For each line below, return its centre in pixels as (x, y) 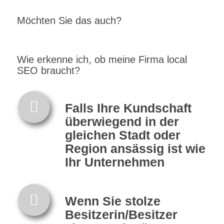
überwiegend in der (122, 121)
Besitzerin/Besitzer (121, 214)
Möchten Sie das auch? (69, 20)
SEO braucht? (48, 70)
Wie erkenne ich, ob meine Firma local (102, 59)
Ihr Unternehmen (114, 162)
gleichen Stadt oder (122, 135)
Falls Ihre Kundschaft (128, 108)
